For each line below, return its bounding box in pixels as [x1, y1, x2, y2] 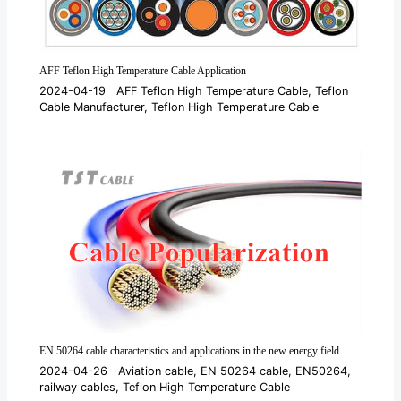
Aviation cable [118, 363, 194, 378]
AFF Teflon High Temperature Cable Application [39, 64, 247, 78]
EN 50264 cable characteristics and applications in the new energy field [39, 345, 340, 358]
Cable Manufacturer [39, 99, 145, 114]
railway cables [39, 380, 116, 394]
